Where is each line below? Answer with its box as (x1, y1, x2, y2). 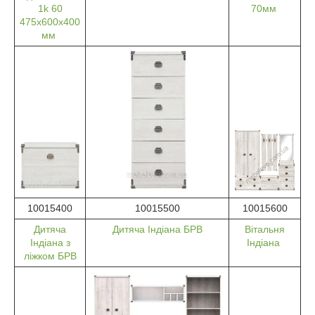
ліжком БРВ (23, 250, 77, 262)
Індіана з (30, 236, 70, 248)
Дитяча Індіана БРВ (112, 223, 202, 235)
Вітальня (245, 223, 285, 235)
